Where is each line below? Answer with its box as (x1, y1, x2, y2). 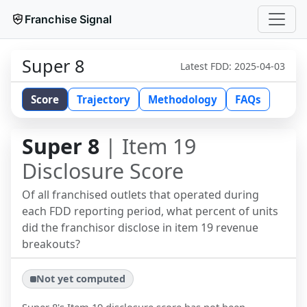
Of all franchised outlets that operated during (22, 187, 259, 202)
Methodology (148, 93, 217, 106)
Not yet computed (36, 272, 126, 286)
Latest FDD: (180, 59, 234, 73)
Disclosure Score (22, 157, 184, 185)
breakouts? (22, 236, 80, 251)
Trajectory (77, 93, 130, 106)
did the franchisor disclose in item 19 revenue (22, 220, 258, 235)
